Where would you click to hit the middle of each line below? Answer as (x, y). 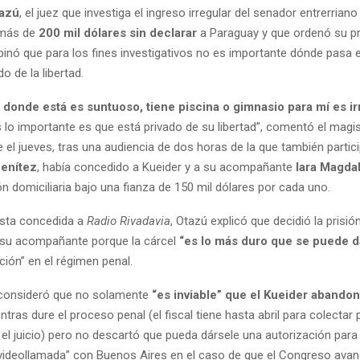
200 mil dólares (81, 33)
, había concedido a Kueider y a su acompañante (165, 167)
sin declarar (163, 33)
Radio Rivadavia (129, 221)
